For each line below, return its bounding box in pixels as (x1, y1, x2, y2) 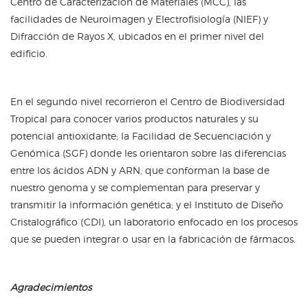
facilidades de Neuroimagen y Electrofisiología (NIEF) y (10, 12, 268, 25)
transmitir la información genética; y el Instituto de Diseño (10, 198, 283, 210)
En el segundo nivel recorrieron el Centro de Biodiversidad (10, 95, 285, 107)
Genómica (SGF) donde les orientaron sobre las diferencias (10, 146, 286, 159)
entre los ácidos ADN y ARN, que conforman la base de (10, 164, 269, 176)
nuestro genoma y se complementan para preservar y (10, 181, 260, 193)
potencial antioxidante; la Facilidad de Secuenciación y (10, 129, 271, 142)
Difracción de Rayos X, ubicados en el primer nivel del (10, 30, 264, 42)
